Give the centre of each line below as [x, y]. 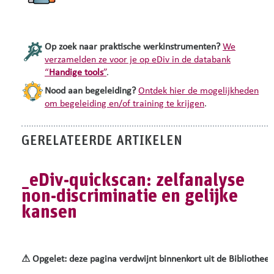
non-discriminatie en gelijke [130, 197]
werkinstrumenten [180, 47]
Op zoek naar [72, 47]
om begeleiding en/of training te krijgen [124, 104]
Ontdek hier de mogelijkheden [198, 91]
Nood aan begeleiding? [90, 91]
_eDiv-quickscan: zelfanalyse [133, 181]
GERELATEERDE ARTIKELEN [102, 141]
